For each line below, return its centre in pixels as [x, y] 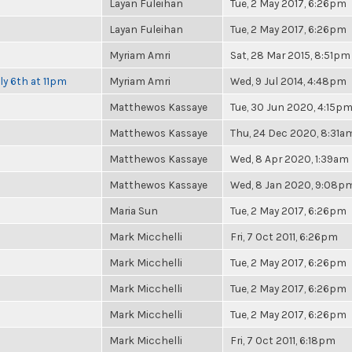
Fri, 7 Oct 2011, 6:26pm [284, 236]
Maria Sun [134, 211]
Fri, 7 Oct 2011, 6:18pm [283, 340]
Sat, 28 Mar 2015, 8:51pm [290, 55]
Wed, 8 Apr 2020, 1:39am [290, 159]
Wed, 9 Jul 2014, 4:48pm [288, 81]
